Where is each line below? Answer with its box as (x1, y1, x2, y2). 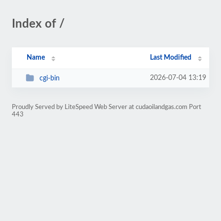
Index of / (12, 18, 65, 30)
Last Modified (150, 54, 192, 61)
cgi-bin (39, 74, 60, 82)
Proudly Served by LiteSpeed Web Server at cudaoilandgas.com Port (12, 104, 201, 110)
